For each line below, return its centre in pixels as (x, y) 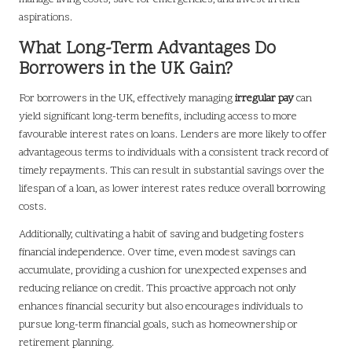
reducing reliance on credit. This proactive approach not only (158, 289)
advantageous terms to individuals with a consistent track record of (174, 153)
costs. (33, 207)
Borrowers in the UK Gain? (126, 70)
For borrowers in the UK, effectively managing (127, 99)
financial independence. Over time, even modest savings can (157, 253)
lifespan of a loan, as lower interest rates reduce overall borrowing (172, 189)
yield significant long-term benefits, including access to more (158, 117)
